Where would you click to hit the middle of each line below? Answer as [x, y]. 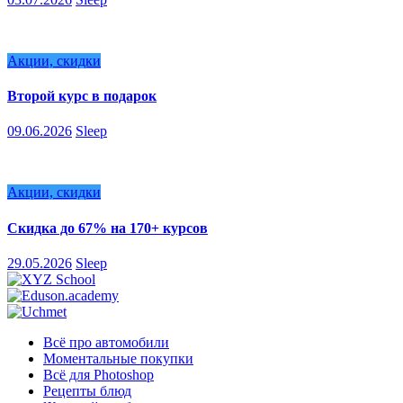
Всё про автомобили [106, 342]
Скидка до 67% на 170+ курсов [107, 228]
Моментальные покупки [118, 358]
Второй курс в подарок [82, 96]
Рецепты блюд [87, 390]
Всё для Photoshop [99, 374]
